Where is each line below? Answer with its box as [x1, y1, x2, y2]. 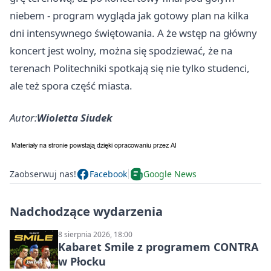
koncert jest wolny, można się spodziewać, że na [10, 43, 232, 57]
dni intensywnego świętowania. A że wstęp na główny [10, 25, 257, 40]
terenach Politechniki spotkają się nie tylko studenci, [10, 60, 250, 75]
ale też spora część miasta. [10, 78, 132, 93]
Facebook [90, 168, 127, 180]
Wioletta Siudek [37, 110, 113, 125]
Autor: [10, 110, 37, 125]
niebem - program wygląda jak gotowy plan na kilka [10, 8, 249, 22]
